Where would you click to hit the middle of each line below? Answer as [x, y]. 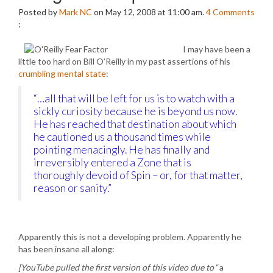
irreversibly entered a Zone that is [112, 162]
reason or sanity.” [73, 188]
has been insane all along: [66, 249]
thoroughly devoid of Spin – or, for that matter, [138, 175]
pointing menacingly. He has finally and [122, 150]
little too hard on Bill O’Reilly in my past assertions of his [124, 61]
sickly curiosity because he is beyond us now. [135, 111]
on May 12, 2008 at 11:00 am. [149, 12]
